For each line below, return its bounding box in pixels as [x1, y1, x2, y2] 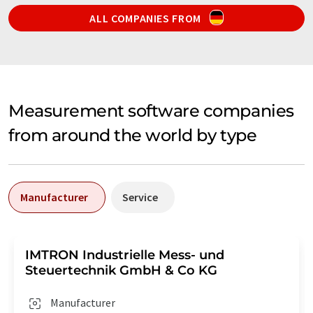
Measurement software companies [8, 100, 294, 121]
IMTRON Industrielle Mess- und [25, 247, 224, 263]
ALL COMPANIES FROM [89, 10, 204, 25]
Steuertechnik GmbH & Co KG [25, 262, 217, 278]
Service [122, 189, 158, 204]
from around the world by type [8, 124, 257, 145]
